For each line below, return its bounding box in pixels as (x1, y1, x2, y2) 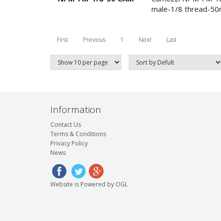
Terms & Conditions (50, 129, 106, 138)
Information (50, 103, 101, 116)
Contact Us (50, 120, 81, 129)
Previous (83, 35, 106, 44)
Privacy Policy (50, 139, 88, 147)
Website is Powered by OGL (50, 180, 128, 188)
